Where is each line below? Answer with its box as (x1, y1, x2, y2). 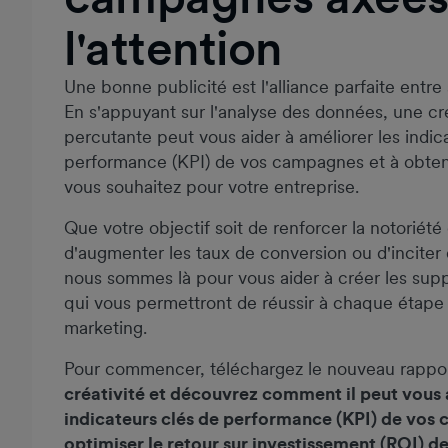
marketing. (64, 316, 147, 338)
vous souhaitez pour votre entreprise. (64, 175, 359, 197)
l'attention (64, 18, 282, 77)
